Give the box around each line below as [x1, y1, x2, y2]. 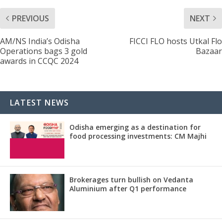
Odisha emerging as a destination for [69, 122, 201, 132]
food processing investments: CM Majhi [69, 131, 207, 141]
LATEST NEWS [10, 97, 69, 108]
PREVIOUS [12, 12, 49, 24]
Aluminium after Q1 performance [69, 183, 186, 193]
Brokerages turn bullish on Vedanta [69, 174, 193, 184]
